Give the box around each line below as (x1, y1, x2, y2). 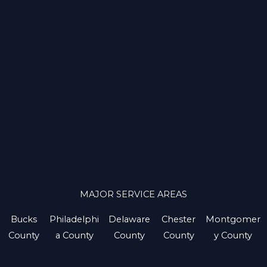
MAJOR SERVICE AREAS (80, 188, 187, 200)
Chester (162, 213, 196, 225)
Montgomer (205, 213, 260, 225)
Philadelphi (49, 213, 100, 225)
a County (55, 229, 94, 241)
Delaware (108, 213, 151, 225)
